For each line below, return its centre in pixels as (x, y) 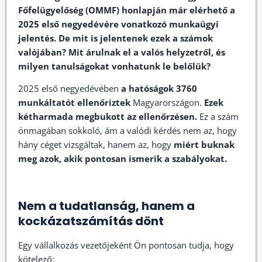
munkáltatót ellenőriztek (74, 102)
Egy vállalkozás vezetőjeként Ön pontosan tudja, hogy (126, 245)
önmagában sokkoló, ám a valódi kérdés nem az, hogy (127, 130)
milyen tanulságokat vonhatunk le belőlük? (114, 66)
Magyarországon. (167, 102)
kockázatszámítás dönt (91, 221)
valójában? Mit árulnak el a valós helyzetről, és (122, 52)
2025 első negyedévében (70, 88)
